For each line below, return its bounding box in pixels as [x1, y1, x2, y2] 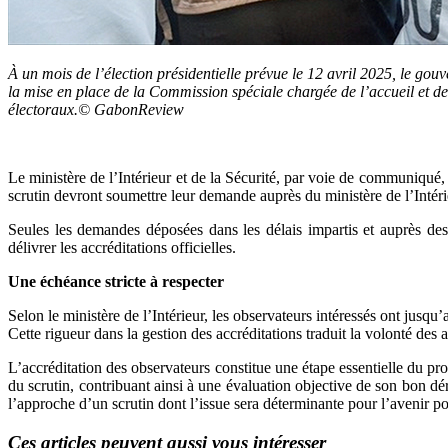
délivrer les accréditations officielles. [8, 238, 236, 256]
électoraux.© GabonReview [8, 100, 188, 118]
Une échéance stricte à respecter [8, 272, 224, 290]
